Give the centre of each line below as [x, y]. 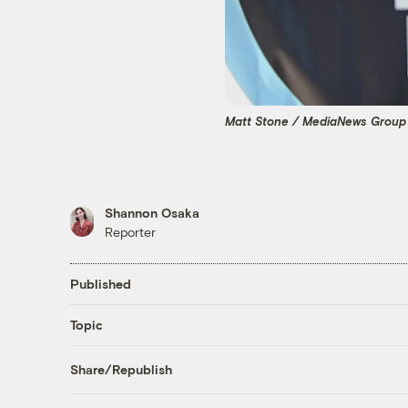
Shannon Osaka [152, 212]
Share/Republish [121, 370]
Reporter [130, 231]
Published [100, 284]
